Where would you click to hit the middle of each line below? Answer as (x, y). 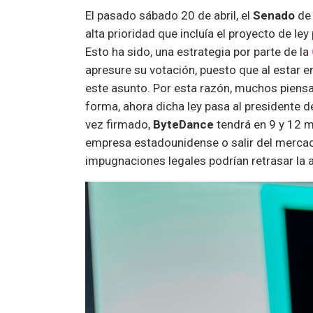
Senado (274, 15)
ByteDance (183, 124)
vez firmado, (119, 124)
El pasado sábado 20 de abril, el (169, 15)
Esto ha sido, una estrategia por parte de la (198, 51)
